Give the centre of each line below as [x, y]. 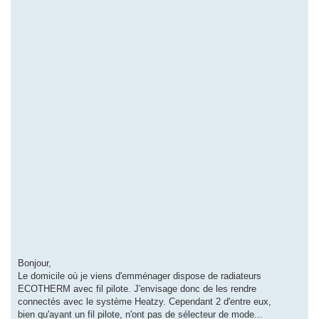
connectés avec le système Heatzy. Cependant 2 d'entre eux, [145, 301]
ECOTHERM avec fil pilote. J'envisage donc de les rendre [137, 288]
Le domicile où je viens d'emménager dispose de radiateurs [140, 276]
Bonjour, [35, 263]
